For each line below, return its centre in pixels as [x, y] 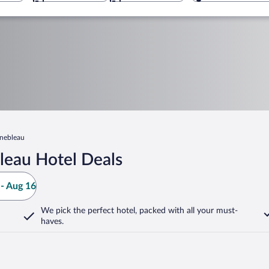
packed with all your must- [187, 211]
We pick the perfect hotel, [89, 211]
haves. [52, 222]
